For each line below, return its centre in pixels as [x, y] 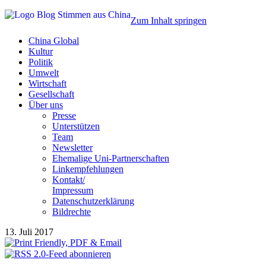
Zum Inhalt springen [169, 20]
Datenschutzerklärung [93, 201]
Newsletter [72, 148]
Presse [64, 115]
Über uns [46, 105]
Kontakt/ [69, 180]
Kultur [41, 51]
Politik [41, 62]
